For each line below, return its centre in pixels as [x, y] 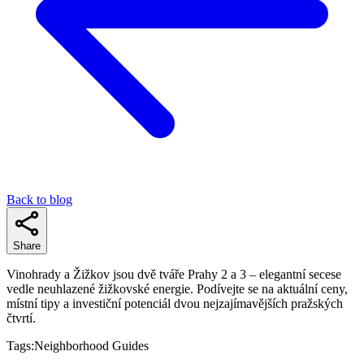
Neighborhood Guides [91, 345]
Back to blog [39, 199]
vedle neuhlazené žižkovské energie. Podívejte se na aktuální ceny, [177, 288]
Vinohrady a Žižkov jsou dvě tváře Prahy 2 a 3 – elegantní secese [174, 274]
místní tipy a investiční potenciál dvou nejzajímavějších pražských [175, 303]
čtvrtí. [21, 318]
